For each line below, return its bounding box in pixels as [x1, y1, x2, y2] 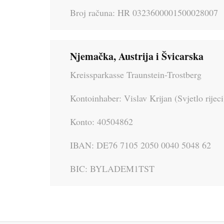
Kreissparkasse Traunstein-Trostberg [70, 68, 201, 80]
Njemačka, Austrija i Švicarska [70, 48, 203, 63]
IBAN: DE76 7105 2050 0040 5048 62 [70, 138, 211, 151]
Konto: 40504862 [70, 115, 133, 127]
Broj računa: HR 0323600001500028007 [70, 6, 218, 18]
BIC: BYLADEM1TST [70, 162, 154, 174]
